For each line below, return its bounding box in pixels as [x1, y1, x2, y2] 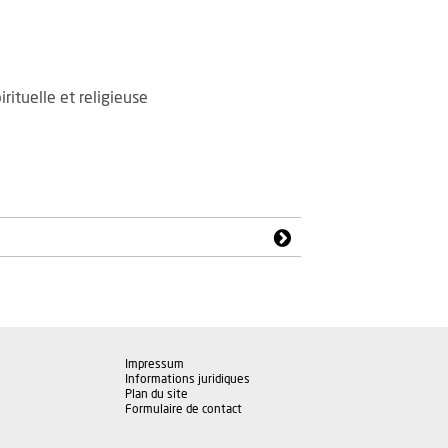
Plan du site [125, 388, 188, 401]
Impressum [125, 358, 184, 371]
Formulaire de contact [125, 403, 242, 416]
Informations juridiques [125, 373, 250, 386]
